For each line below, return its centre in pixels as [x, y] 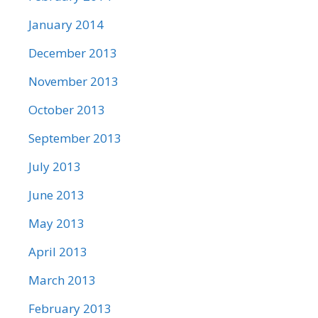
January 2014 [66, 24]
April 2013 [58, 252]
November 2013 [73, 81]
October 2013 [67, 110]
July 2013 [55, 166]
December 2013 [73, 53]
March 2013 [62, 280]
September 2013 [75, 138]
